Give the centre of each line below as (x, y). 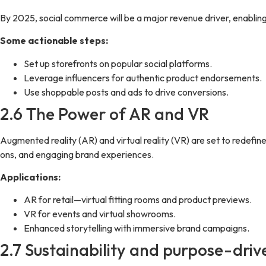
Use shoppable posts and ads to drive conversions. (126, 92)
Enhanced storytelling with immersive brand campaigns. (137, 228)
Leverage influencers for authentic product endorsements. (143, 77)
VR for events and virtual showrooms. (100, 214)
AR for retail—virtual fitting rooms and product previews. (138, 200)
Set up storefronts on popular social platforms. (118, 63)
